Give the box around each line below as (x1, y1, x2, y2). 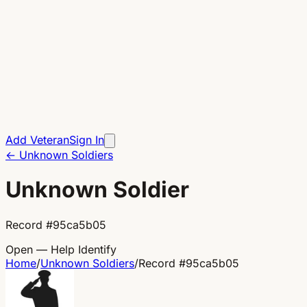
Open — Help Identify (5, 242, 116, 256)
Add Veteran (5, 133, 69, 147)
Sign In (69, 133, 104, 147)
